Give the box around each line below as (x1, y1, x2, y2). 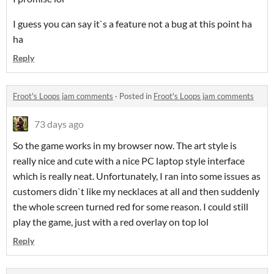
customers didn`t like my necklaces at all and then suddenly (13, 185, 259, 198)
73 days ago (34, 118, 84, 130)
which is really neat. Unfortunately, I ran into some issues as (13, 170, 261, 182)
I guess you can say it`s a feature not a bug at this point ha (13, 18, 252, 30)
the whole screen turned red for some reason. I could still (13, 201, 248, 213)
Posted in (119, 91, 154, 102)
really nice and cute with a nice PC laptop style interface (13, 155, 245, 167)
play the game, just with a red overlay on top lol (13, 216, 209, 228)
